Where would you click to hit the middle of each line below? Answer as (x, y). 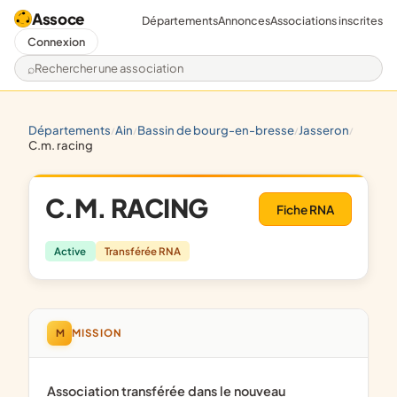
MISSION (102, 333)
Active (70, 252)
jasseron (326, 130)
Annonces (244, 20)
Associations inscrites (327, 20)
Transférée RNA (143, 252)
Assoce (58, 19)
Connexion (56, 42)
